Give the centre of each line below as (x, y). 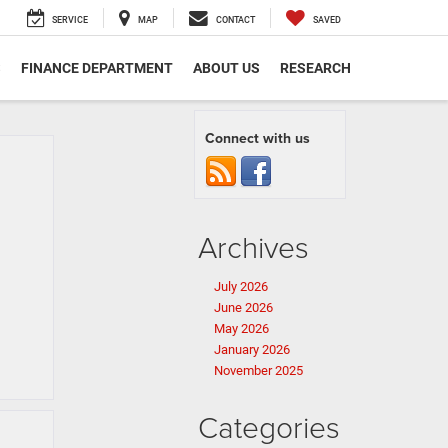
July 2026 (241, 286)
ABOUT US (226, 68)
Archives (253, 246)
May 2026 (241, 328)
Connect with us (257, 138)
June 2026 (243, 307)
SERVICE (70, 20)
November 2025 (258, 370)
